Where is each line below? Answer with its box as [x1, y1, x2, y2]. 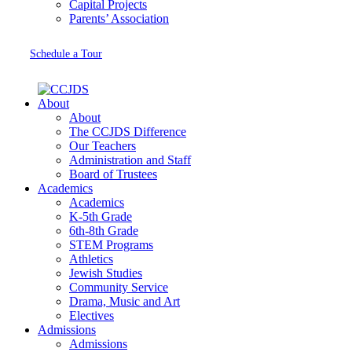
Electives [69, 309, 114, 322]
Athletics [69, 252, 113, 266]
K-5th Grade [69, 210, 132, 223]
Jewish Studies [69, 266, 142, 280]
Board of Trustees [69, 167, 157, 181]
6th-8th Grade [69, 224, 138, 237]
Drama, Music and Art [69, 295, 180, 308]
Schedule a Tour [30, 48, 102, 60]
